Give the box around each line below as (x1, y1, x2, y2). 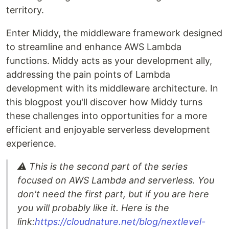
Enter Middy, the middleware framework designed (6, 27, 222, 38)
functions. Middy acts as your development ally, (6, 55, 212, 66)
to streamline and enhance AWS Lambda (6, 41, 181, 52)
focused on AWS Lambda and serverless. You (17, 174, 214, 186)
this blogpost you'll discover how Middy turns (6, 96, 202, 107)
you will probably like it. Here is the (17, 202, 169, 213)
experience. (6, 138, 56, 149)
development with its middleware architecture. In (6, 82, 218, 94)
